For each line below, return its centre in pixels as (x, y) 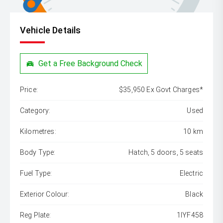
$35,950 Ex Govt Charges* (161, 90)
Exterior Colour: (45, 194)
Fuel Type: (36, 173)
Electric (191, 173)
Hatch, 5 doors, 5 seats (166, 153)
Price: (29, 90)
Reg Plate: (36, 215)
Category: (35, 111)
